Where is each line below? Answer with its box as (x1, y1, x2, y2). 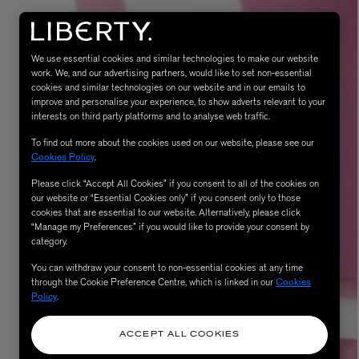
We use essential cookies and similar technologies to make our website (31, 51, 318, 65)
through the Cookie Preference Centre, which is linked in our (31, 275, 276, 288)
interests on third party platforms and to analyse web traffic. (31, 109, 270, 123)
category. (31, 234, 67, 248)
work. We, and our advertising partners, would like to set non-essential (31, 66, 312, 79)
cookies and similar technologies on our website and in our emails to (31, 80, 305, 94)
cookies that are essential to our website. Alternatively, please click (31, 205, 301, 219)
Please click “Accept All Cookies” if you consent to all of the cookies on (31, 176, 319, 190)
